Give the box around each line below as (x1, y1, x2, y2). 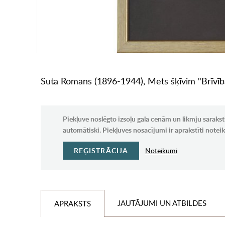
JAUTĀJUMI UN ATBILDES (117, 198, 206, 208)
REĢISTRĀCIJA (73, 146, 129, 156)
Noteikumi (145, 146, 178, 156)
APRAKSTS (54, 198, 91, 209)
